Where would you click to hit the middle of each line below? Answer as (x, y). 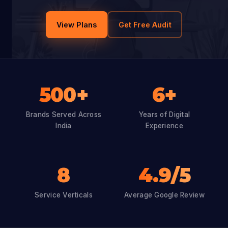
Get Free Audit (145, 25)
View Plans (77, 25)
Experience (164, 126)
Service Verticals (64, 195)
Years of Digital (164, 115)
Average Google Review (164, 195)
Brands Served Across (64, 115)
